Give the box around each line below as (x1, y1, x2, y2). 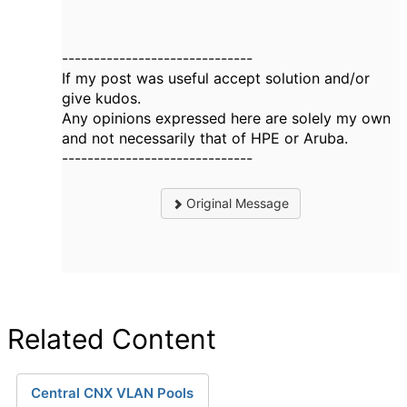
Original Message (183, 195, 290, 211)
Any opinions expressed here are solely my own (62, 109, 391, 127)
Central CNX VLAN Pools (31, 384, 194, 402)
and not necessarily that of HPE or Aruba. (62, 129, 348, 147)
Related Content (7, 323, 216, 355)
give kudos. (62, 89, 141, 107)
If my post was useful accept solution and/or (62, 69, 370, 87)
